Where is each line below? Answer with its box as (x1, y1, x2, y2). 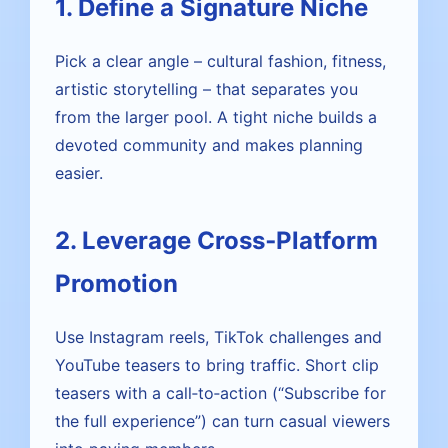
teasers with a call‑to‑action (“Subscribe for (55, 383, 386, 403)
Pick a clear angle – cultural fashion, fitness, (55, 51, 386, 71)
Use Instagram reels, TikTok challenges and (55, 327, 382, 347)
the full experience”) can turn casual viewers (55, 411, 390, 431)
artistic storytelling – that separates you (55, 79, 358, 99)
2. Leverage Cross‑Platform (55, 226, 378, 255)
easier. (55, 163, 103, 183)
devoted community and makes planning (55, 135, 363, 155)
